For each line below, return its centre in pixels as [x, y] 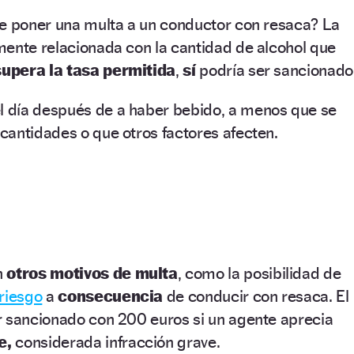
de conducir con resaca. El [256, 296]
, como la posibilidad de [259, 273]
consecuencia [111, 296]
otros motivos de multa [92, 273]
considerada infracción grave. [116, 342]
